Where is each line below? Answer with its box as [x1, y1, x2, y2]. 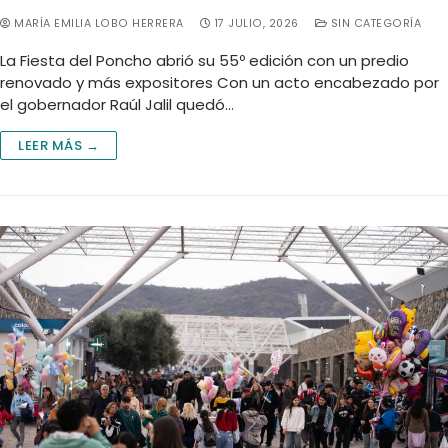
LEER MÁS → [18, 135, 99, 155]
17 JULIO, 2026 [214, 15, 299, 31]
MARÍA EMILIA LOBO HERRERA [10, 15, 184, 31]
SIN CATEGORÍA [327, 15, 421, 31]
